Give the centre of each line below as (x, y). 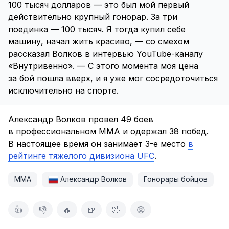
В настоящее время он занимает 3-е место (98, 144)
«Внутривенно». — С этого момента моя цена (103, 66)
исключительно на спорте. (63, 90)
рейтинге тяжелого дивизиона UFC (81, 156)
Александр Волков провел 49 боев (81, 119)
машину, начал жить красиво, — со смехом (99, 41)
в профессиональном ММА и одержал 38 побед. (108, 131)
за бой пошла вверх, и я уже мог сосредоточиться (113, 78)
